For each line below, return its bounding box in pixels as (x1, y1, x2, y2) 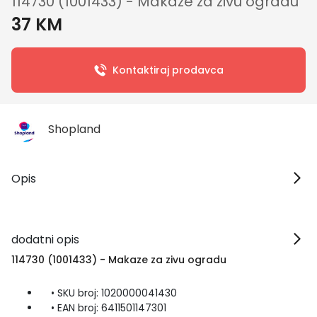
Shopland (48, 121, 100, 137)
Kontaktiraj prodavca (112, 63, 224, 77)
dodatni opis (11, 231, 79, 248)
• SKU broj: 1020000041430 (40, 286, 177, 300)
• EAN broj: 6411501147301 (40, 301, 166, 315)
